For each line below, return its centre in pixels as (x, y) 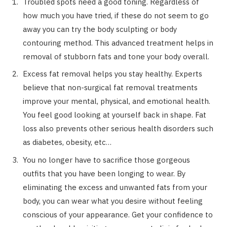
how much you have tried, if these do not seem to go (116, 15)
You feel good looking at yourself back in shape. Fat (115, 115)
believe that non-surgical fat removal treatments (110, 88)
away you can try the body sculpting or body (100, 29)
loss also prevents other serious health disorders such (118, 129)
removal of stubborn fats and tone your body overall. (116, 56)
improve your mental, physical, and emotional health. (117, 101)
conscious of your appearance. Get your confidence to (118, 214)
